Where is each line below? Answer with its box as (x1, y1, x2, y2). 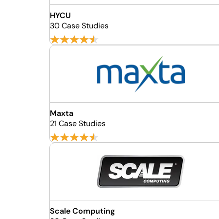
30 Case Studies (49, 21, 109, 31)
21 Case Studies (49, 118, 106, 129)
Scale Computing (49, 206, 115, 216)
